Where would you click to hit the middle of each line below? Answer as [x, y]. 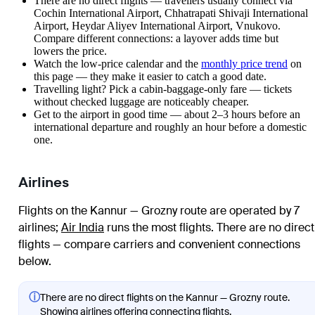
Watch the [57, 64]
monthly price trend [244, 64]
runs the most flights [157, 227]
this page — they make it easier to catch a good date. [150, 76]
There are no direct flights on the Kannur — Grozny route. [165, 297]
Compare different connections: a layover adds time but [156, 38]
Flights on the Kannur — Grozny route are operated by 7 [159, 211]
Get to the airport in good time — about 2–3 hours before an [167, 114]
